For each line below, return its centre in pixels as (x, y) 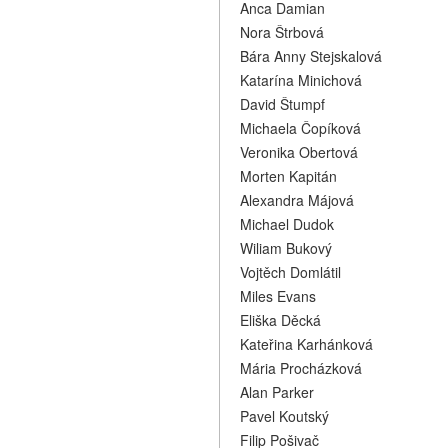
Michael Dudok (287, 224)
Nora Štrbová (282, 32)
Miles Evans (278, 296)
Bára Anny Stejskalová (311, 56)
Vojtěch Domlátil (290, 272)
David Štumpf (282, 104)
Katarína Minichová (301, 80)
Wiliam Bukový (286, 248)
